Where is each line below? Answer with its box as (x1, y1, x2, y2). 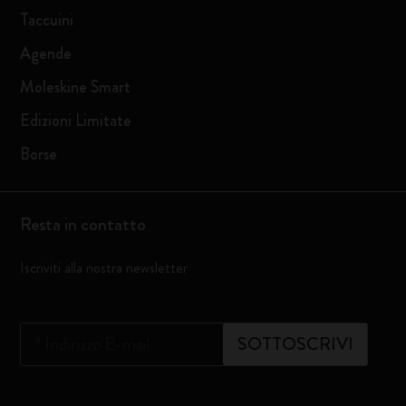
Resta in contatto (20, 211, 147, 237)
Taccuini (20, 8, 74, 32)
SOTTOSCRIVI (237, 331, 353, 357)
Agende (20, 42, 72, 65)
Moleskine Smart (20, 75, 131, 99)
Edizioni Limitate (20, 109, 132, 132)
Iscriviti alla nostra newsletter (20, 257, 188, 278)
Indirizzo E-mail (45, 330, 151, 357)
